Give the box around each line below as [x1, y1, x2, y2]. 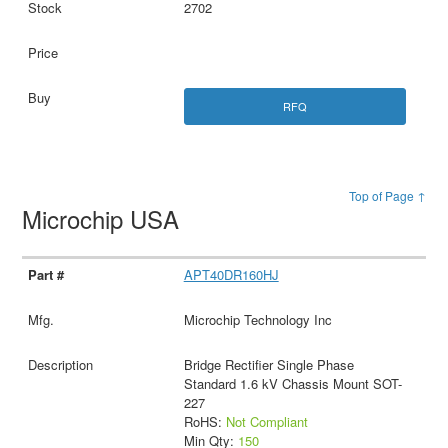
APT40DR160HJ [183, 264, 279, 284]
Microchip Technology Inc [183, 309, 332, 329]
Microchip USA [22, 200, 187, 236]
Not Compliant [225, 411, 308, 431]
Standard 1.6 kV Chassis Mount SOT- [183, 373, 402, 393]
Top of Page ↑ [348, 186, 426, 204]
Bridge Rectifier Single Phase [183, 354, 354, 374]
